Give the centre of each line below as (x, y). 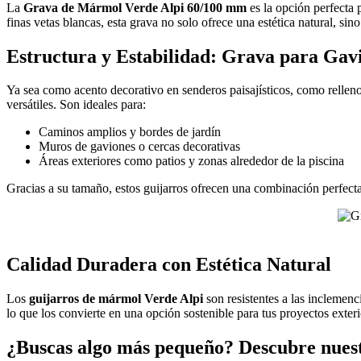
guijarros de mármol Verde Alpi (116, 299)
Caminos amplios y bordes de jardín (130, 132)
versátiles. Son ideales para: (76, 105)
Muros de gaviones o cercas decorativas (139, 147)
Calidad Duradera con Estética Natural (169, 265)
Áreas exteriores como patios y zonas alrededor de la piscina (191, 161)
